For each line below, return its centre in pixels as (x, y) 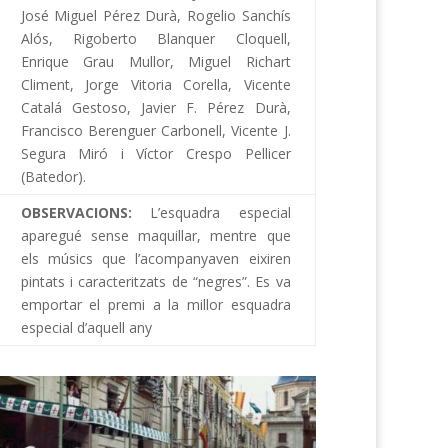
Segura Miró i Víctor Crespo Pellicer (155, 153)
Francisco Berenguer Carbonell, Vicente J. (155, 130)
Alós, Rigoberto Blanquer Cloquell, (155, 38)
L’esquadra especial (220, 212)
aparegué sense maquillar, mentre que (155, 235)
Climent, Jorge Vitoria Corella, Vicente (155, 84)
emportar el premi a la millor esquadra (155, 304)
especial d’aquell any (86, 327)
